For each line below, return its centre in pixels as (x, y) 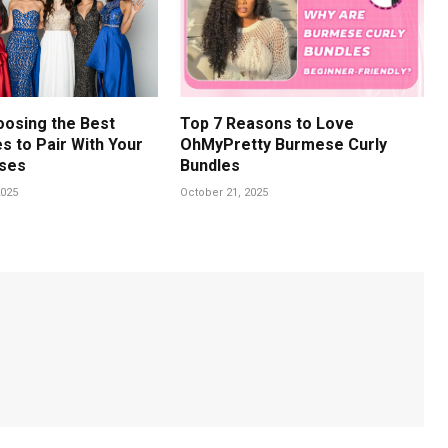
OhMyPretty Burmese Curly (284, 144)
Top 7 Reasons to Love (267, 123)
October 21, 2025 (224, 192)
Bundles (210, 165)
